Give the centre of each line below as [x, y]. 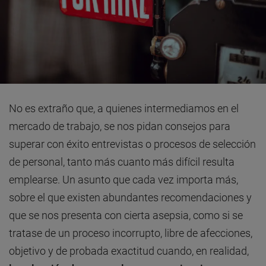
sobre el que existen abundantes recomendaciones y [130, 198]
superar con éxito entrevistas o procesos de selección [132, 144]
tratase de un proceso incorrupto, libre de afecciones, [131, 233]
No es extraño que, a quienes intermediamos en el [124, 109]
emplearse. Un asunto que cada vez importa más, [123, 180]
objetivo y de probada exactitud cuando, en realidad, [129, 251]
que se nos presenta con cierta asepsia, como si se [126, 216]
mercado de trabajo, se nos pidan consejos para [120, 126]
